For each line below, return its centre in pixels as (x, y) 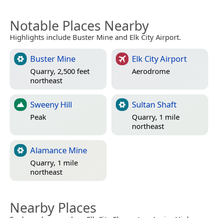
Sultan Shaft (154, 104)
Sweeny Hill (51, 104)
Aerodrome (151, 71)
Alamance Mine (59, 150)
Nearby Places (53, 207)
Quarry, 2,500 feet (60, 71)
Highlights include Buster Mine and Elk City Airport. (95, 37)
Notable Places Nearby (79, 25)
